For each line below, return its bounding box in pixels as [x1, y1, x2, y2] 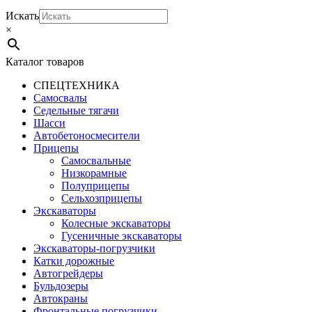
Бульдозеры [33, 279, 88, 292]
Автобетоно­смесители [33, 129, 140, 141]
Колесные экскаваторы [61, 217, 171, 229]
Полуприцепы [61, 179, 130, 192]
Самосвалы [33, 91, 87, 104]
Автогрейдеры [33, 267, 103, 279]
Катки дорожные [33, 254, 114, 267]
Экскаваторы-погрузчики [33, 242, 155, 254]
